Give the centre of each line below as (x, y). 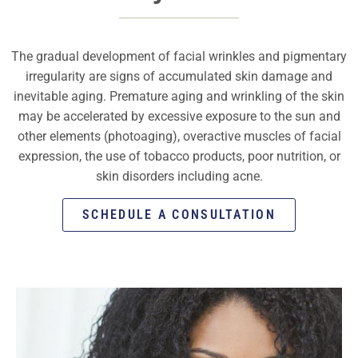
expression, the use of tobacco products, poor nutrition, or (179, 157)
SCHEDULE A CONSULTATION (179, 214)
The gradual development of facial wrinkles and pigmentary (179, 57)
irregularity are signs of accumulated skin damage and (179, 77)
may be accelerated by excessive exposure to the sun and (179, 117)
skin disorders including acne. (179, 177)
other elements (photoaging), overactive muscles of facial (179, 137)
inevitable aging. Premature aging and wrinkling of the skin (179, 97)
